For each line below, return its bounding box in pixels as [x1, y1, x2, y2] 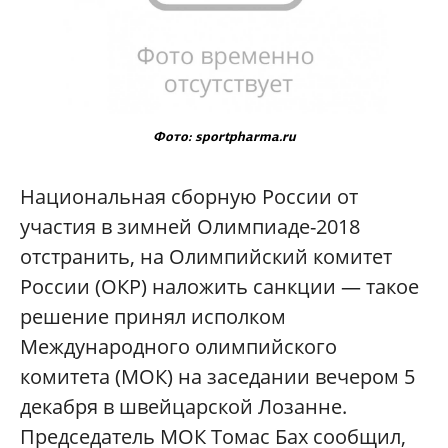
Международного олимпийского [20, 333, 337, 361]
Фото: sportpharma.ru [153, 128, 295, 146]
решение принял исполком [20, 303, 286, 331]
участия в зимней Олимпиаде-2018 [20, 213, 360, 241]
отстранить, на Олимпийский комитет [20, 243, 392, 271]
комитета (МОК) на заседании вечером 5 [20, 363, 415, 391]
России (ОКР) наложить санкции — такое [20, 273, 419, 301]
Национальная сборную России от [20, 183, 358, 211]
